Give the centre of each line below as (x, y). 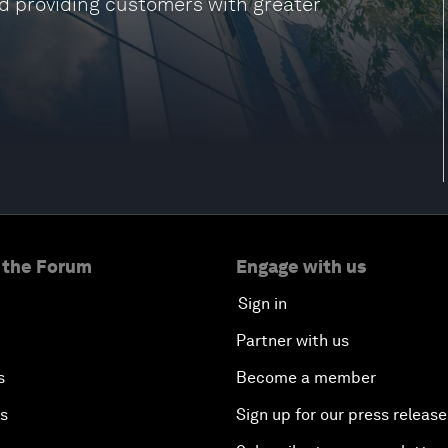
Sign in (262, 303)
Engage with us (301, 266)
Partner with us (292, 340)
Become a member (306, 377)
